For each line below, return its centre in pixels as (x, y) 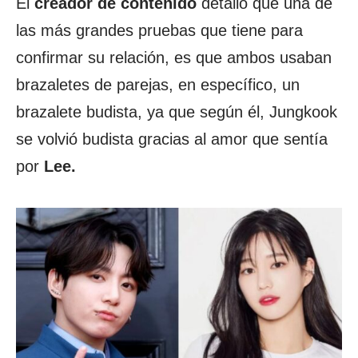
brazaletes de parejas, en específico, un (158, 84)
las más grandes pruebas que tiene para (159, 30)
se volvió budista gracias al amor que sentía (172, 139)
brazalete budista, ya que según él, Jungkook (177, 111)
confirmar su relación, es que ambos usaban (174, 57)
